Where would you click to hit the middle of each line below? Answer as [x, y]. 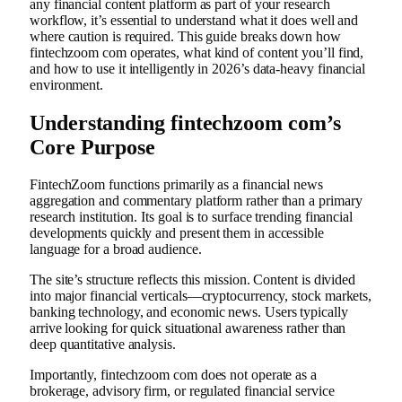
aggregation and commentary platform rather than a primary [196, 201]
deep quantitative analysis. [103, 345]
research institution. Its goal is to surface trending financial [191, 217]
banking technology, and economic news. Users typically [189, 312]
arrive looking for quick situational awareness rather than [188, 328]
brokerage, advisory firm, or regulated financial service [182, 391]
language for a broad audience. [116, 249]
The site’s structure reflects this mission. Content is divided [193, 280]
